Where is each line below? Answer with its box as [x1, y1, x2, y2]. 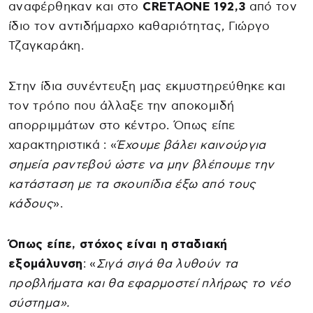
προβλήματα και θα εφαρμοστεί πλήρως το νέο [8, 277, 291, 290]
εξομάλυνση [8, 258, 83, 270]
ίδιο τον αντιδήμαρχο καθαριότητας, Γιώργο [8, 20, 270, 33]
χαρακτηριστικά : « [8, 139, 117, 152]
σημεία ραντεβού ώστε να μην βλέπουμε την [8, 159, 275, 171]
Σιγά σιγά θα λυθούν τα [96, 258, 238, 270]
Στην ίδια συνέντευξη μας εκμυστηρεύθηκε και [8, 80, 286, 93]
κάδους [8, 198, 54, 210]
